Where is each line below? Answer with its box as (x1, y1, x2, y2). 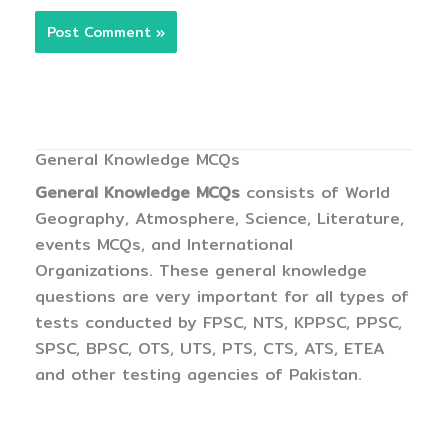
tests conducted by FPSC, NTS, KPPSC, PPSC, (35, 310, 402, 336)
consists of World (240, 180, 390, 206)
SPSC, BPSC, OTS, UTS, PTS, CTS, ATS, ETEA (35, 336, 385, 362)
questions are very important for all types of (35, 284, 409, 310)
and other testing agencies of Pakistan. (35, 362, 362, 388)
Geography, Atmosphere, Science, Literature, (35, 206, 404, 232)
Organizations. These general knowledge (35, 258, 367, 284)
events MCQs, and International (35, 232, 293, 258)
